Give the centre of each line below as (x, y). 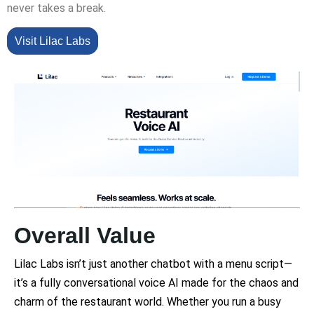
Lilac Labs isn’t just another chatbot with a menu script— (153, 264)
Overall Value (85, 235)
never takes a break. (56, 8)
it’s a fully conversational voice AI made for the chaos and (156, 282)
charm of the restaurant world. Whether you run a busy (148, 301)
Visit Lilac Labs (53, 41)
